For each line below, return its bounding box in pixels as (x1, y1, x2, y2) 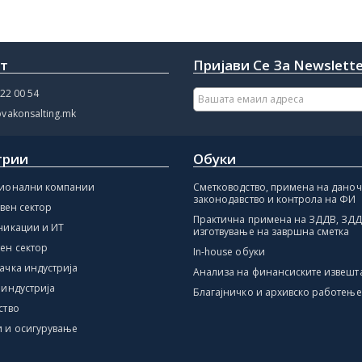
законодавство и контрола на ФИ (193, 192, 356, 206)
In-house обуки (193, 244, 265, 259)
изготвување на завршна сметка (193, 224, 350, 238)
